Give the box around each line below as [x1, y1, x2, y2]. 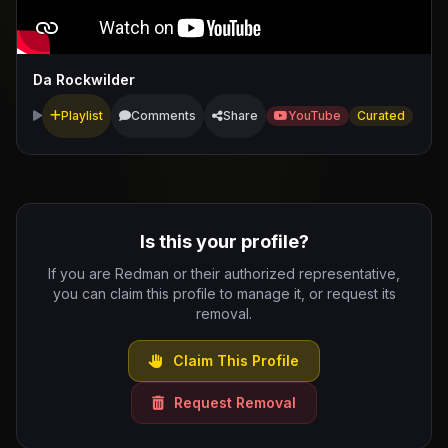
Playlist [61, 108, 103, 123]
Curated [357, 108, 405, 123]
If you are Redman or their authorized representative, [48, 265, 400, 282]
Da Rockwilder [33, 71, 135, 88]
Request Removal [170, 394, 296, 411]
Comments [131, 108, 196, 123]
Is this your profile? [139, 231, 309, 252]
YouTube [288, 108, 341, 123]
